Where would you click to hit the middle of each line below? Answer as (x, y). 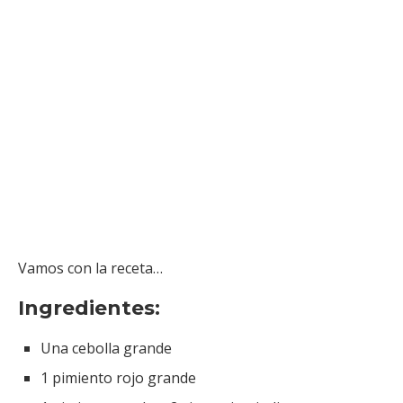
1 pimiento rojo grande (118, 377)
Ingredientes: (89, 308)
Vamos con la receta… (90, 268)
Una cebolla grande (106, 348)
